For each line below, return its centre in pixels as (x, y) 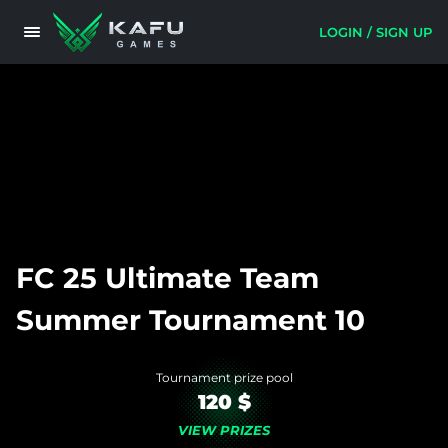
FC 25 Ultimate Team (167, 278)
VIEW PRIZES (224, 430)
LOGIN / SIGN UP (375, 31)
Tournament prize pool (224, 377)
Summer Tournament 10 (190, 320)
